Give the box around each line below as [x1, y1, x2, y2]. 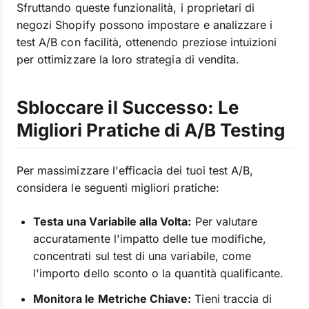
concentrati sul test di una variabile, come [33, 249, 252, 263]
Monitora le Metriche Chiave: [33, 292, 192, 306]
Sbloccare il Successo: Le [17, 97, 239, 118]
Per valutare [191, 215, 258, 228]
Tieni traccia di [191, 292, 272, 306]
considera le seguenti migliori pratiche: [17, 181, 219, 195]
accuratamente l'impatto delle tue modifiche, [33, 232, 267, 246]
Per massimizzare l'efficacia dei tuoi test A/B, [17, 163, 254, 177]
